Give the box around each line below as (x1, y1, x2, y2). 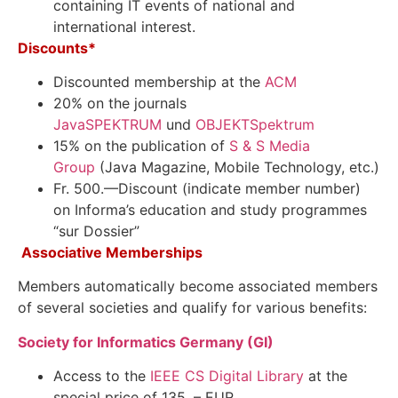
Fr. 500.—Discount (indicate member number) (53, 179, 361, 198)
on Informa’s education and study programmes (53, 201, 367, 219)
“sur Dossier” (53, 222, 139, 241)
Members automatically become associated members (18, 277, 378, 296)
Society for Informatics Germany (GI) (18, 332, 277, 351)
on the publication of (80, 137, 229, 155)
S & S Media (229, 137, 310, 155)
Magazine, (141, 158, 214, 177)
